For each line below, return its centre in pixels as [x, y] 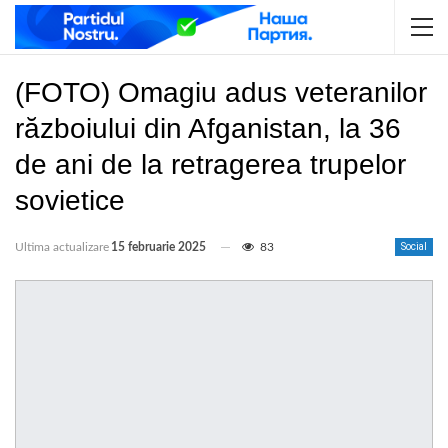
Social [414, 246]
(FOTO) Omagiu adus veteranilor [221, 92]
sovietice [70, 200]
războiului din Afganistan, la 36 [208, 128]
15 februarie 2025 [158, 247]
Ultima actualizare [62, 247]
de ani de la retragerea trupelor [210, 164]
